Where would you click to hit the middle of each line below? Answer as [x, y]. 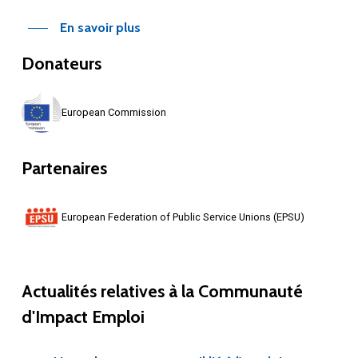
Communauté [250, 290]
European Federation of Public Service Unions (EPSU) [183, 217]
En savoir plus [100, 28]
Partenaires [64, 167]
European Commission [113, 112]
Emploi [118, 316]
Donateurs [61, 63]
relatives [132, 290]
